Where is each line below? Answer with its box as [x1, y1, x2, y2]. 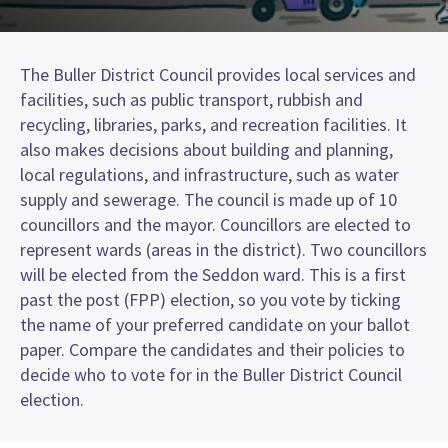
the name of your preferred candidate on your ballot [20, 312, 410, 336]
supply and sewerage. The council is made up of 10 [20, 187, 397, 211]
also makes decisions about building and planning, [20, 137, 393, 161]
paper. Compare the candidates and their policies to [20, 337, 405, 361]
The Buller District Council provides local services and [20, 62, 416, 86]
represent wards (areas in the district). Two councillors [20, 237, 427, 261]
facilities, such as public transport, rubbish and [20, 87, 363, 111]
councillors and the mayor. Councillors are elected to [20, 212, 411, 236]
